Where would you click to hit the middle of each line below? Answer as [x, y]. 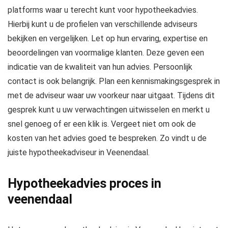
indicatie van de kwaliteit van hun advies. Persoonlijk [100, 67]
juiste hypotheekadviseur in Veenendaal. [79, 153]
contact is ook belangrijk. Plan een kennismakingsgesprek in [114, 81]
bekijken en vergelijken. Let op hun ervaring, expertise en [108, 39]
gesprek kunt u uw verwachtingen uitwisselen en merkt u [109, 110]
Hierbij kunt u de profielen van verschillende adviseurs [103, 24]
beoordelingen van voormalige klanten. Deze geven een [106, 53]
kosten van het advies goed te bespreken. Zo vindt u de [107, 138]
